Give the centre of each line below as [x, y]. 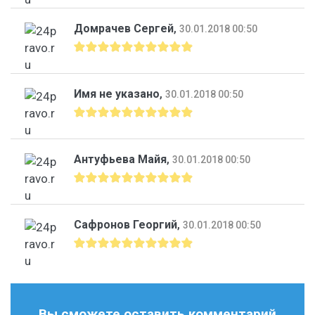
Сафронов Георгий [126, 224]
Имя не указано [117, 94]
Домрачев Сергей [124, 28]
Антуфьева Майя [120, 159]
